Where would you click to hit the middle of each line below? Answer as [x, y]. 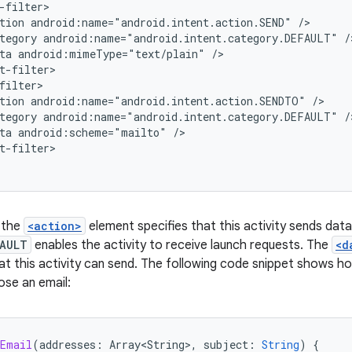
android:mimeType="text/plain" [112, 54]
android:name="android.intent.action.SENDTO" [168, 101]
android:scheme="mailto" [92, 132]
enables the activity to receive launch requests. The [181, 245]
